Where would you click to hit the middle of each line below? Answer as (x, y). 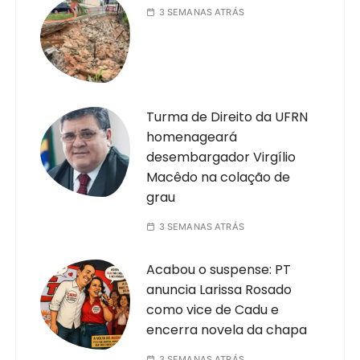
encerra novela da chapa (227, 330)
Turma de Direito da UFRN (227, 117)
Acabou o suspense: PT (219, 270)
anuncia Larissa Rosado (219, 290)
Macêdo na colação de (219, 178)
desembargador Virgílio (221, 157)
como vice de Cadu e (213, 310)
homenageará (192, 137)
